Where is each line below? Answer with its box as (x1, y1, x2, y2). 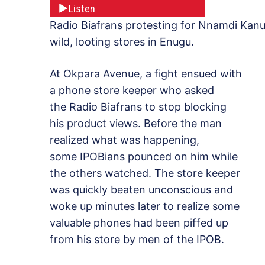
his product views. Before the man (50, 117, 222, 130)
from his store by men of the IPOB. (50, 233, 224, 246)
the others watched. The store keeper (50, 167, 240, 180)
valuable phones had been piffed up (50, 216, 228, 230)
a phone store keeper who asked (50, 84, 214, 97)
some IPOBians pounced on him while (50, 150, 238, 163)
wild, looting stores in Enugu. (50, 35, 194, 49)
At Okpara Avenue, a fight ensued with (50, 67, 242, 80)
